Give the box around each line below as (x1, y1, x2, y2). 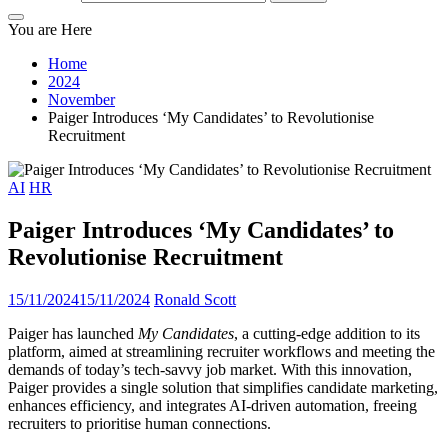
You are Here (8, 21, 92, 38)
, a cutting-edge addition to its (234, 324, 420, 342)
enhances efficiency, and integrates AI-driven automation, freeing (8, 396, 417, 414)
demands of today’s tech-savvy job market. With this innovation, (8, 360, 412, 378)
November (48, 91, 115, 108)
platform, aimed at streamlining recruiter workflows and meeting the (8, 342, 435, 360)
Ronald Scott (154, 290, 236, 308)
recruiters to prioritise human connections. (8, 414, 271, 432)
